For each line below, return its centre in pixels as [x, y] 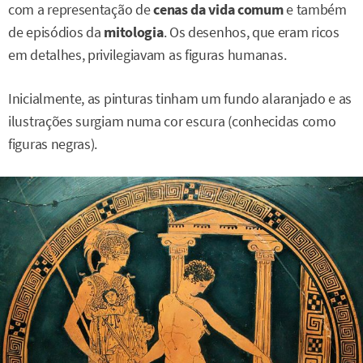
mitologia [132, 32]
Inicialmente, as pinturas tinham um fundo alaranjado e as [180, 98]
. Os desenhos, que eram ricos [251, 32]
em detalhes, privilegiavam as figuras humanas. [147, 55]
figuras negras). [53, 144]
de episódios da [55, 32]
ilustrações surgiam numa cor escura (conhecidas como [172, 121]
